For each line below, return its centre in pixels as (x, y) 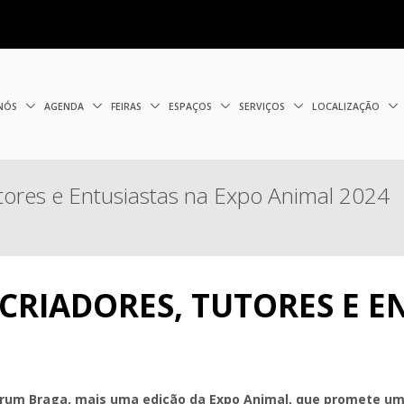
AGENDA (66, 106)
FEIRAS (128, 106)
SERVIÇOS (264, 106)
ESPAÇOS (192, 106)
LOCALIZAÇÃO (348, 106)
